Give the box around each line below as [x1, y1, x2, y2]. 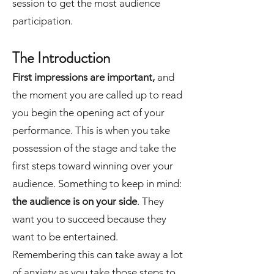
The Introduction [12, 47, 110, 69]
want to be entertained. [12, 231, 118, 243]
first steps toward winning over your [12, 160, 173, 172]
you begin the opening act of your [12, 106, 165, 119]
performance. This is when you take [12, 124, 170, 136]
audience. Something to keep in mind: [12, 177, 182, 190]
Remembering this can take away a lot [12, 248, 183, 261]
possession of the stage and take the [12, 142, 176, 154]
